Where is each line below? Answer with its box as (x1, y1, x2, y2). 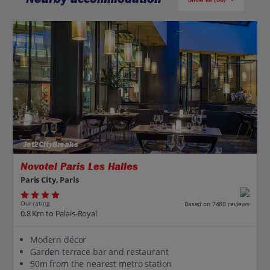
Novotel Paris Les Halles (20, 160, 138, 174)
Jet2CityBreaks (20, 140, 78, 150)
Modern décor (30, 233, 87, 245)
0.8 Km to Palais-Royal (20, 207, 97, 219)
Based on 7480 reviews (184, 199, 250, 208)
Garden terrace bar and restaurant (30, 245, 169, 257)
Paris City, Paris (20, 174, 79, 185)
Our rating (20, 199, 49, 208)
